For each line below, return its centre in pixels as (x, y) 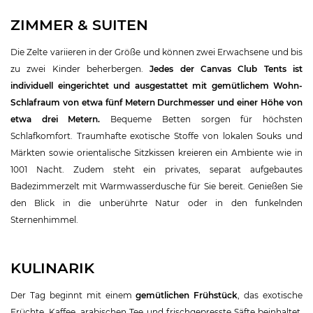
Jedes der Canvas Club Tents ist (226, 68)
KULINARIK (52, 268)
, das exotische (270, 295)
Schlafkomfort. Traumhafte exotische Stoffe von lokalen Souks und (156, 136)
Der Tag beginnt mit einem (73, 295)
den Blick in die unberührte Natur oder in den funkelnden (156, 203)
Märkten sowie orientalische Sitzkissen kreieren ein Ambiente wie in (156, 152)
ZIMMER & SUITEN (79, 24)
